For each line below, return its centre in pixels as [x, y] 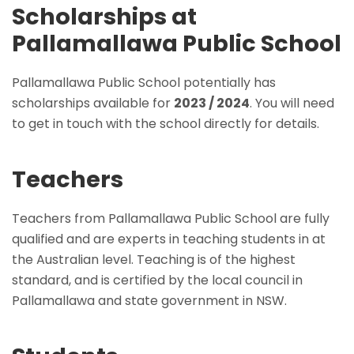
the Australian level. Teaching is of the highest [154, 259]
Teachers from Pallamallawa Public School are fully [171, 218]
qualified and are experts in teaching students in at [169, 239]
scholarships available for [93, 103]
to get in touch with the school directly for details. [166, 123]
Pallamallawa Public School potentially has [144, 82]
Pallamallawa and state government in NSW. [149, 300]
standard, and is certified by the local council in [157, 280]
